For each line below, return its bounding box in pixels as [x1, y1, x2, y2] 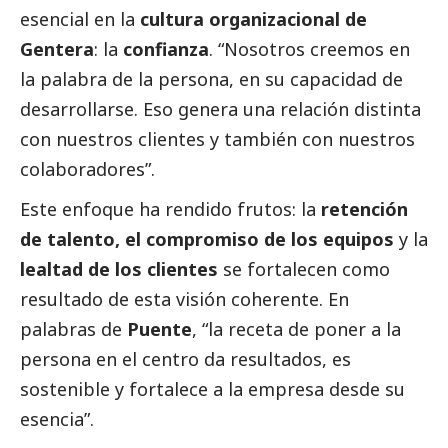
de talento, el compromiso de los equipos [20, 227, 394, 252]
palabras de [20, 317, 127, 342]
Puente [127, 317, 192, 342]
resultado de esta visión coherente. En [20, 287, 349, 312]
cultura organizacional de [140, 7, 367, 32]
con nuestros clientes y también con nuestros [20, 127, 415, 152]
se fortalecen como [218, 257, 390, 282]
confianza [123, 37, 209, 62]
